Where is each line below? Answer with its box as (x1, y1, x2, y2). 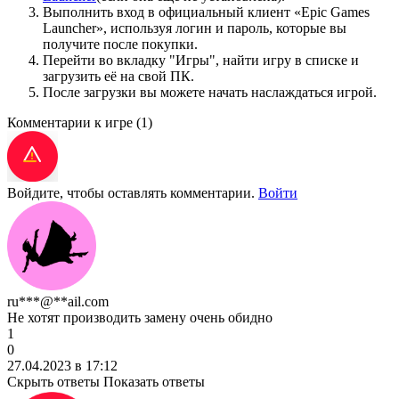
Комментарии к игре (7, 114, 136, 130)
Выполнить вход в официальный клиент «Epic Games (43, 4, 370, 20)
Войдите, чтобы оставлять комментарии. (7, 184, 258, 200)
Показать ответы (103, 373, 205, 389)
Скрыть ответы (7, 373, 100, 389)
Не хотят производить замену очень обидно (7, 309, 273, 325)
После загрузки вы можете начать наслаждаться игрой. (43, 84, 377, 100)
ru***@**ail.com (7, 293, 109, 309)
